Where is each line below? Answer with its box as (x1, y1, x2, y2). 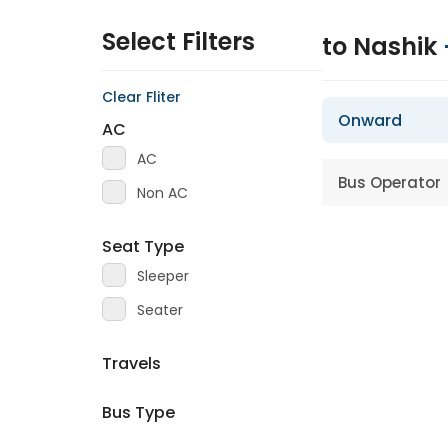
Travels (102, 352, 161, 375)
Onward (338, 109, 402, 132)
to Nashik (322, 30, 443, 63)
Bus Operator (338, 172, 441, 193)
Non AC (137, 183, 188, 203)
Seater (137, 300, 183, 320)
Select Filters (102, 25, 255, 58)
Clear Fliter (102, 87, 181, 107)
